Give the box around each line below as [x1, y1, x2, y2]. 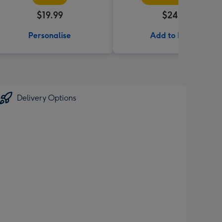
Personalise [28, 31, 71, 40]
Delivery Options [17, 93, 76, 103]
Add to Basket [150, 31, 203, 40]
